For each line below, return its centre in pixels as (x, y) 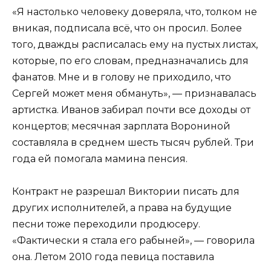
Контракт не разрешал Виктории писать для (126, 191)
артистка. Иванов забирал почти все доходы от (131, 109)
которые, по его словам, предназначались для (130, 60)
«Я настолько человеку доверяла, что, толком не (135, 11)
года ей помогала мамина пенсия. (100, 158)
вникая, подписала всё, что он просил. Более (127, 28)
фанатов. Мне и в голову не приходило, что (122, 77)
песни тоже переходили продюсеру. (106, 224)
